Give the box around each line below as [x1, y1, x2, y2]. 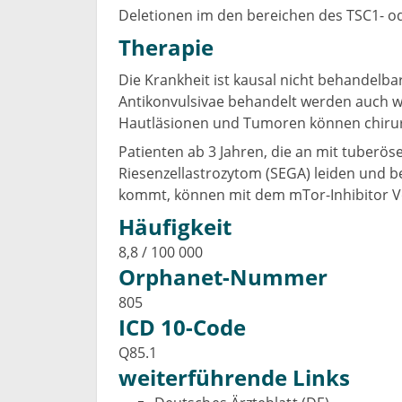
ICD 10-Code [118, 312, 246, 342]
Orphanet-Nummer [118, 262, 328, 292]
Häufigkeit [118, 212, 232, 241]
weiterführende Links [118, 363, 350, 392]
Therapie [118, 32, 214, 62]
